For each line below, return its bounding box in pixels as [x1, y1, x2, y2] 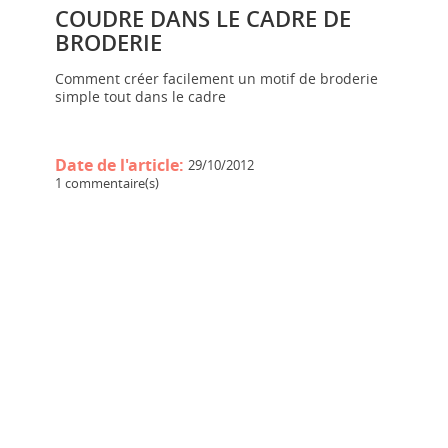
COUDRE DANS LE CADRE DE [55, 3, 351, 34]
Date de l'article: [55, 153, 188, 176]
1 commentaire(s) [55, 173, 159, 192]
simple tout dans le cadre [55, 86, 226, 106]
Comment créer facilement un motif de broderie [55, 68, 378, 88]
